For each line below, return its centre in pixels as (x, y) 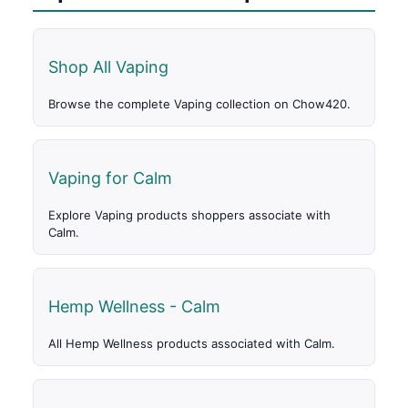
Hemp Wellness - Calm (134, 307)
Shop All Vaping (108, 67)
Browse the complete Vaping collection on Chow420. (199, 104)
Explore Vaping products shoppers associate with (189, 215)
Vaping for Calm (110, 178)
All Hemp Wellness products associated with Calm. (192, 344)
